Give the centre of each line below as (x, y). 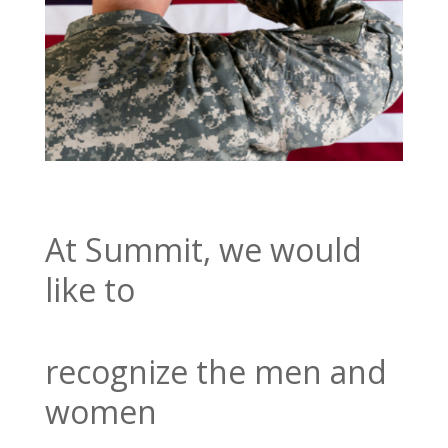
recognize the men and (215, 372)
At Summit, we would (203, 250)
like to (89, 290)
